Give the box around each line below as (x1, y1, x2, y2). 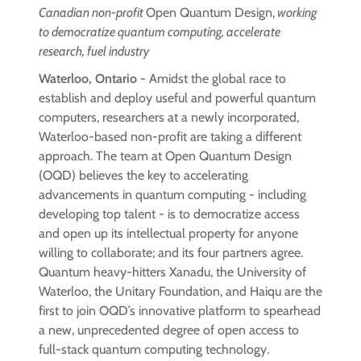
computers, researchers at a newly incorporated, (39, 110, 299, 126)
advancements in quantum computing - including (39, 187, 306, 203)
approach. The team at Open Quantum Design (39, 148, 292, 164)
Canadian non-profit (39, 5, 146, 21)
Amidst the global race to (149, 71, 286, 87)
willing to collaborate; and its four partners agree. (39, 245, 303, 261)
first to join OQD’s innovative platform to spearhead (39, 303, 321, 319)
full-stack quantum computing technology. (39, 342, 269, 358)
